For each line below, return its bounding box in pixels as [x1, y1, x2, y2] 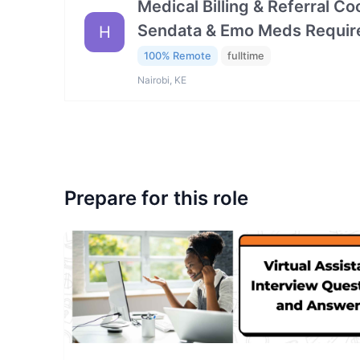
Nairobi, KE [137, 74, 186, 87]
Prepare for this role [64, 186, 248, 211]
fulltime [227, 49, 264, 62]
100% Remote [144, 49, 211, 62]
